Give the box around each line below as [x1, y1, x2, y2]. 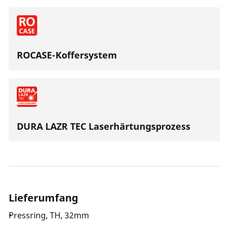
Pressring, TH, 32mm [9, 210, 89, 221]
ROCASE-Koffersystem [17, 49, 117, 61]
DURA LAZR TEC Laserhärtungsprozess [17, 120, 190, 132]
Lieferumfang [9, 191, 78, 205]
